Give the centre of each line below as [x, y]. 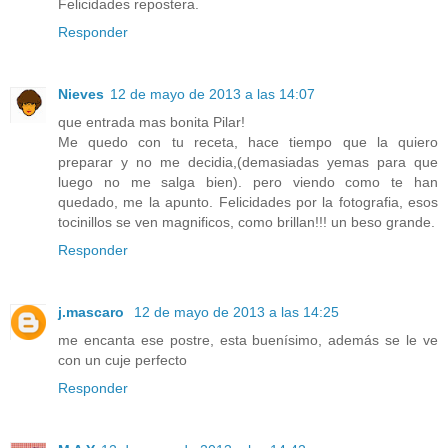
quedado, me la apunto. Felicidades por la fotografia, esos [248, 201]
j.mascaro [93, 311]
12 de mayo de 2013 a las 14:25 [236, 311]
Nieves [81, 93]
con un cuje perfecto [122, 359]
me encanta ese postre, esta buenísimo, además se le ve [248, 339]
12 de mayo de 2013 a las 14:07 [212, 93]
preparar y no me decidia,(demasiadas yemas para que [248, 161]
